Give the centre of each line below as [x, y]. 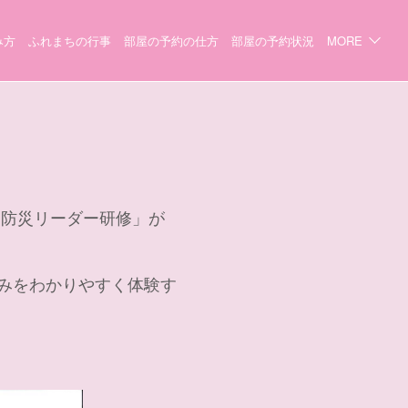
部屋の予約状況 [273, 41]
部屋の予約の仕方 [171, 41]
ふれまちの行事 [70, 41]
